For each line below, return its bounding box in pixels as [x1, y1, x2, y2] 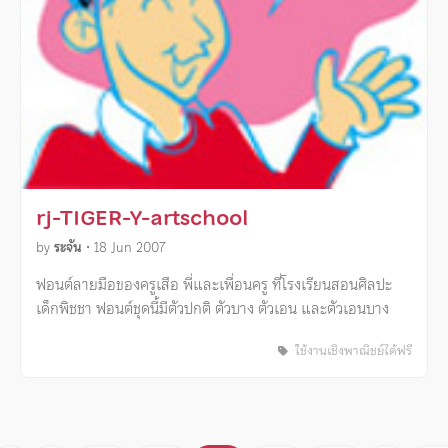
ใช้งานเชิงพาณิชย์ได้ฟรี [291, 340, 412, 362]
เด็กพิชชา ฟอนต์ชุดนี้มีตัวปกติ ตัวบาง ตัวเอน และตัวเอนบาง [36, 295, 389, 321]
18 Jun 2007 [94, 236, 166, 258]
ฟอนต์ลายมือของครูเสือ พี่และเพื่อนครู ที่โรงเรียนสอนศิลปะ [36, 271, 392, 297]
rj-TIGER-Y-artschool [36, 200, 250, 235]
